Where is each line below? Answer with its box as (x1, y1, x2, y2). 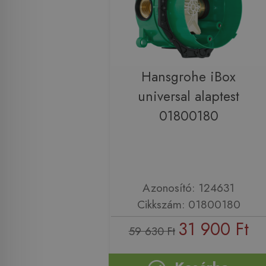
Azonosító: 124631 (142, 179, 235, 197)
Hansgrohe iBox (141, 66, 236, 87)
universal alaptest (138, 86, 239, 106)
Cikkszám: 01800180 (137, 196, 240, 213)
